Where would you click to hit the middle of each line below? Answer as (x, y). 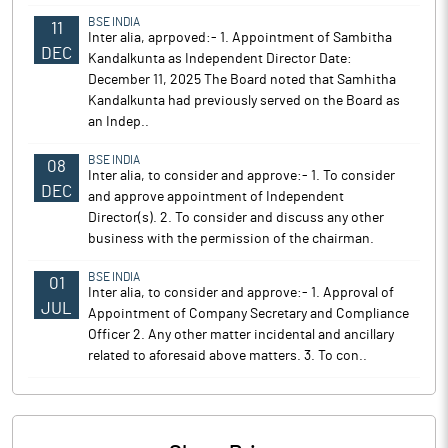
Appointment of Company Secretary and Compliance (248, 314)
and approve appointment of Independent (216, 197)
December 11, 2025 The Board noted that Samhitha (242, 80)
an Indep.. (118, 122)
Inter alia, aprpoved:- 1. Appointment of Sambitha (240, 38)
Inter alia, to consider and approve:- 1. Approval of (241, 293)
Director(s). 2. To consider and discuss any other (236, 218)
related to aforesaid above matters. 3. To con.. (227, 356)
